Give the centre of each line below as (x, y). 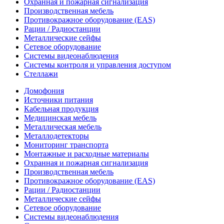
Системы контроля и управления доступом (97, 65)
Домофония (44, 91)
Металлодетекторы (56, 136)
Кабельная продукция (61, 109)
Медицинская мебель (60, 118)
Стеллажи (41, 74)
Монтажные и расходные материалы (86, 154)
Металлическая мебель (63, 127)
